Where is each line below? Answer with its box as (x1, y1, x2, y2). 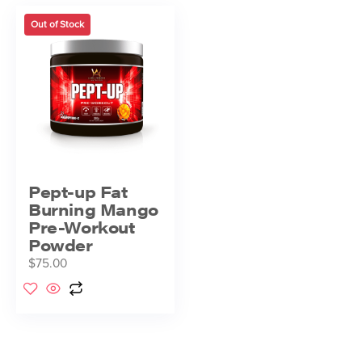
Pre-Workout (28, 214, 135, 238)
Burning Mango (28, 196, 158, 221)
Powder (28, 232, 93, 256)
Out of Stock (31, 16, 84, 32)
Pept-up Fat (28, 179, 128, 203)
